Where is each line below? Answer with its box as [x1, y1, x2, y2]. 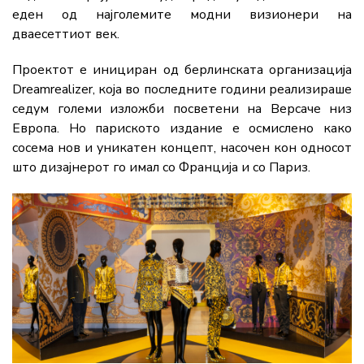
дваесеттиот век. [12, 25, 119, 44]
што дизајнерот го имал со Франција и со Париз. [12, 158, 310, 177]
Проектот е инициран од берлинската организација [12, 61, 352, 80]
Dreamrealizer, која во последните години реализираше [12, 80, 352, 99]
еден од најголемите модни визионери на [12, 6, 352, 24]
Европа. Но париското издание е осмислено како [12, 119, 352, 138]
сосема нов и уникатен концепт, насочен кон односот [12, 139, 352, 158]
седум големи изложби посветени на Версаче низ [12, 100, 352, 119]
